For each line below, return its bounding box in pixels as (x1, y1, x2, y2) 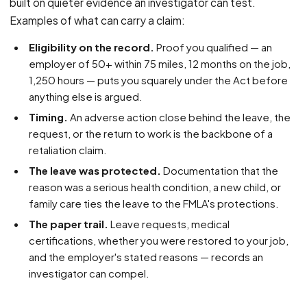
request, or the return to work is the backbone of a (29, 127, 273, 140)
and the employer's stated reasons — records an (29, 250, 263, 263)
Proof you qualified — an (154, 40, 272, 53)
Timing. (36, 110, 68, 123)
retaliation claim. (29, 143, 107, 156)
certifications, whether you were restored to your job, (29, 234, 288, 247)
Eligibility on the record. (35, 40, 154, 53)
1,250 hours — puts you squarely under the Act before (29, 73, 288, 86)
